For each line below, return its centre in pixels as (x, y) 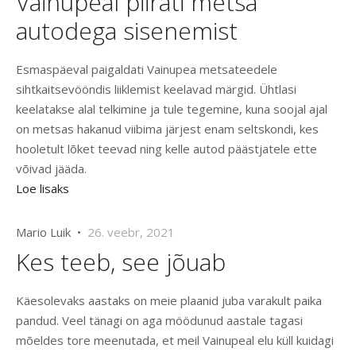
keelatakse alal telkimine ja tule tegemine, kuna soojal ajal (172, 109)
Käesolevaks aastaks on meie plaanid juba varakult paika (169, 301)
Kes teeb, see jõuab (121, 262)
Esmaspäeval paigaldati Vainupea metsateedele (147, 70)
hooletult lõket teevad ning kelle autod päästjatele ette (166, 149)
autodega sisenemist (127, 31)
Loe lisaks (43, 189)
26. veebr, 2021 (131, 232)
